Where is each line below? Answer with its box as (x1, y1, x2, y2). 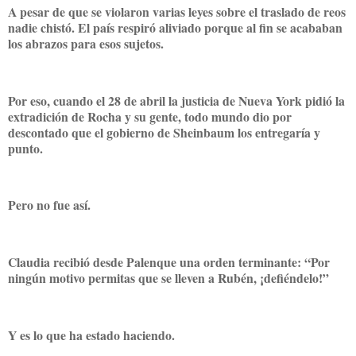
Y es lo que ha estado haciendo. (8, 325, 179, 344)
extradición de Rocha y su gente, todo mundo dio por (8, 106, 292, 126)
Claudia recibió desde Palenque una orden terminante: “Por (8, 252, 330, 271)
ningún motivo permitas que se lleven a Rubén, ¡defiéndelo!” (8, 268, 329, 287)
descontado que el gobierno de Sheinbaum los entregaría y (8, 122, 320, 141)
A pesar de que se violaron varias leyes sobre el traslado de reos (8, 2, 346, 21)
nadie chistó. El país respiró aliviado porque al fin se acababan (8, 17, 342, 37)
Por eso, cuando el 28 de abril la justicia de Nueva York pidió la (8, 91, 345, 110)
